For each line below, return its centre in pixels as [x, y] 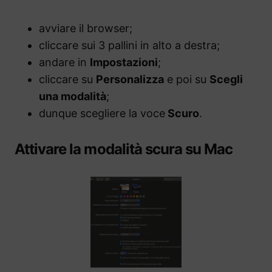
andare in [64, 62]
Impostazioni [124, 62]
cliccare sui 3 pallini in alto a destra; [129, 45]
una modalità [73, 96]
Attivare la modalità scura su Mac [124, 149]
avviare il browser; [86, 28]
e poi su [187, 79]
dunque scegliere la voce [102, 113]
